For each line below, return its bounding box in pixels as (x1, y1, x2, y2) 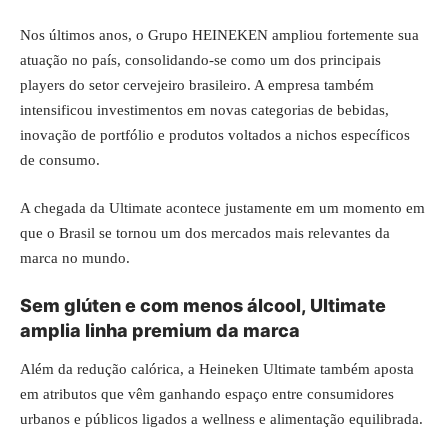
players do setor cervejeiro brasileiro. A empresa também (20, 77, 374, 93)
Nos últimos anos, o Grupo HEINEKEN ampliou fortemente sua (20, 27, 419, 43)
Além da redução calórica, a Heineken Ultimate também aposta (20, 360, 414, 377)
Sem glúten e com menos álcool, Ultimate (20, 295, 386, 316)
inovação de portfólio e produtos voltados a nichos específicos (20, 127, 410, 143)
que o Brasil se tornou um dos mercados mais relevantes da (20, 224, 390, 241)
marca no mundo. (20, 249, 130, 266)
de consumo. (20, 152, 100, 168)
